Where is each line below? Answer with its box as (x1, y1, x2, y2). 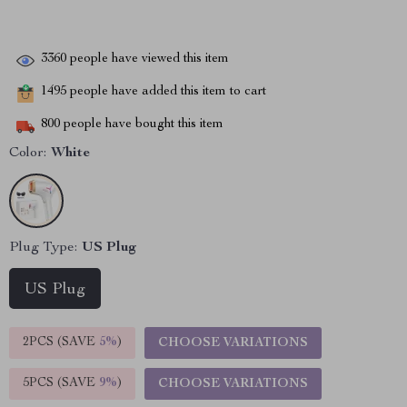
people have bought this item (60, 118, 223, 132)
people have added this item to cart (66, 85, 266, 99)
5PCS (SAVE (23, 377, 99, 390)
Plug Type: (9, 241, 77, 255)
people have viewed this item (66, 53, 229, 66)
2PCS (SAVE (23, 336, 99, 349)
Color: (9, 146, 46, 161)
